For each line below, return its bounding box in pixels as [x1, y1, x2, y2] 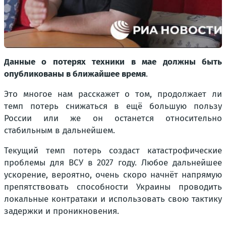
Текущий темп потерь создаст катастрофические [4, 145, 222, 156]
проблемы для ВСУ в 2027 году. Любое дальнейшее [4, 157, 222, 168]
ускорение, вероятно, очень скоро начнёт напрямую [4, 169, 222, 180]
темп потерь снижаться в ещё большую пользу [4, 101, 222, 111]
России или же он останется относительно [4, 113, 222, 124]
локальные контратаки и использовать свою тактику [4, 194, 222, 204]
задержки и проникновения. [4, 206, 119, 216]
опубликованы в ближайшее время [4, 69, 146, 79]
